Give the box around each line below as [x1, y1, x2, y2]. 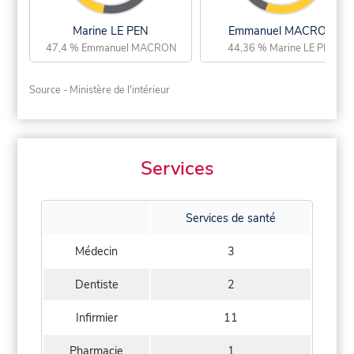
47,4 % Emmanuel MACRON [45, 41, 176, 56]
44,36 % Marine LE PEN [227, 41, 336, 56]
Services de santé [186, 209, 276, 226]
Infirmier [75, 309, 118, 326]
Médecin [75, 243, 118, 259]
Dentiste [74, 276, 119, 292]
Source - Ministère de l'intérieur [29, 83, 171, 98]
